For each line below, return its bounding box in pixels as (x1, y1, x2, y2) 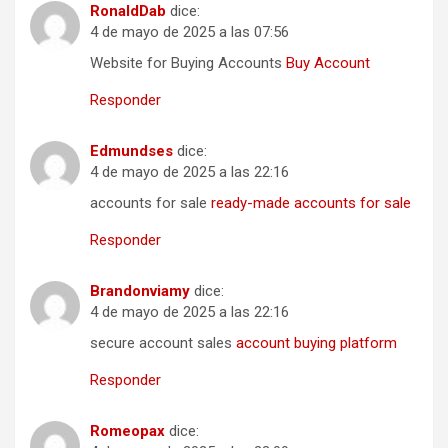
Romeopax (90, 422, 165, 441)
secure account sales (90, 334, 236, 353)
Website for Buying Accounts (90, 54, 286, 73)
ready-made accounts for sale (211, 194, 411, 213)
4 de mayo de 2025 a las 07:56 (90, 23, 289, 42)
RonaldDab (90, 2, 166, 21)
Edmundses (90, 142, 173, 161)
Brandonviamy (90, 282, 190, 301)
